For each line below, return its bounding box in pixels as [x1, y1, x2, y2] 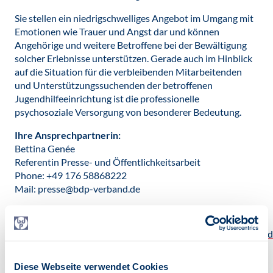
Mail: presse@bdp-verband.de [15, 183, 140, 194]
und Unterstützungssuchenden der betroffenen [15, 79, 213, 91]
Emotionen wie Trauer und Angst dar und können [15, 26, 219, 37]
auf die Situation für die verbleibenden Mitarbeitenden [15, 66, 242, 77]
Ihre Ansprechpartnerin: [15, 129, 121, 141]
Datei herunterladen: [15, 214, 106, 226]
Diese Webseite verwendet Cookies [14, 261, 168, 272]
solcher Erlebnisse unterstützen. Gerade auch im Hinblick [15, 52, 252, 64]
